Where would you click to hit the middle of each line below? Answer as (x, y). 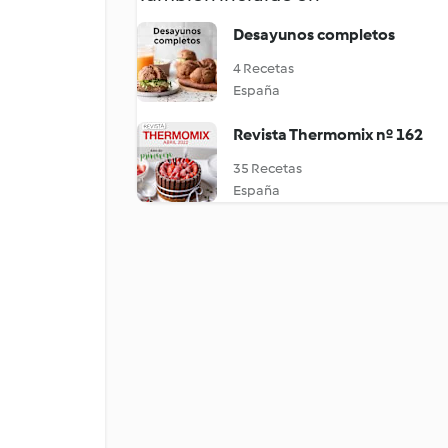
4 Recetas (263, 68)
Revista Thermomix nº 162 (328, 134)
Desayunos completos (314, 34)
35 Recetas (267, 168)
